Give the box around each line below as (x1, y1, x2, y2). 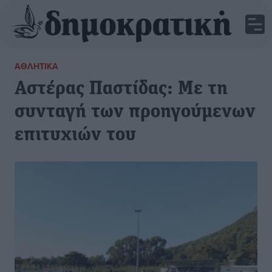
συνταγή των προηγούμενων (15, 103, 256, 122)
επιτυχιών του (15, 126, 136, 145)
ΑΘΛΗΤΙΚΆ (15, 60, 58, 72)
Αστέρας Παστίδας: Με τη (15, 80, 228, 99)
